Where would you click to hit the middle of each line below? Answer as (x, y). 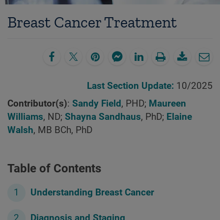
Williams (25, 117)
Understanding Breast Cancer (93, 193)
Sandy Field (97, 103)
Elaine (179, 117)
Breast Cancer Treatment (92, 22)
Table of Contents (54, 169)
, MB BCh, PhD (63, 130)
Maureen (167, 103)
